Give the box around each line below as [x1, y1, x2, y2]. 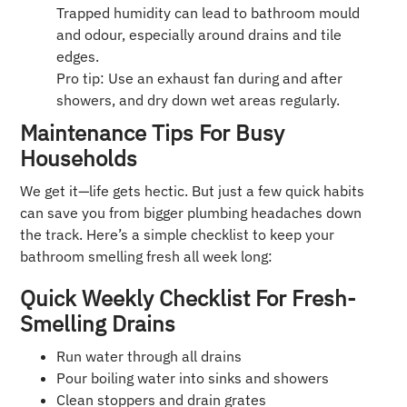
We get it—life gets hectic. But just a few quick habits [20, 182, 365, 201]
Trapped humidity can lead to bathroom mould [56, 4, 361, 23]
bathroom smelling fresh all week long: [20, 247, 273, 266]
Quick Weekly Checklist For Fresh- [20, 283, 357, 313]
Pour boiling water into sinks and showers [56, 369, 330, 388]
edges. [56, 47, 100, 66]
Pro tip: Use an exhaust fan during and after [56, 69, 343, 88]
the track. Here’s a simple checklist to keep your [20, 225, 335, 244]
